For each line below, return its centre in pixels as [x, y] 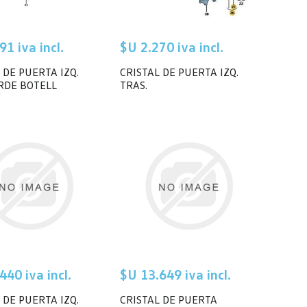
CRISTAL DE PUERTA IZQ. [179, 72]
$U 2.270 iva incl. [172, 46]
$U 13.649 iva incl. [175, 274]
